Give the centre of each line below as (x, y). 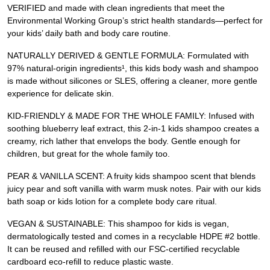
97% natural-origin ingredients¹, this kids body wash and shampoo (133, 68)
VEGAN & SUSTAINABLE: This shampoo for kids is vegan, (118, 224)
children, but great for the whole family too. (89, 154)
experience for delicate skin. (61, 93)
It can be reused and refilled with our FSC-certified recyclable (124, 249)
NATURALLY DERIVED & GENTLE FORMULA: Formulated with (128, 55)
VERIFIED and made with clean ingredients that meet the (116, 8)
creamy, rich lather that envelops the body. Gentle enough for (124, 141)
